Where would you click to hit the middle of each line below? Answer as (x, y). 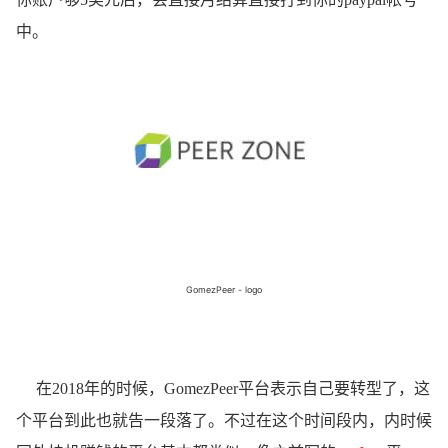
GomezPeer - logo (224, 290)
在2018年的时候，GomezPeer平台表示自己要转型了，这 (223, 389)
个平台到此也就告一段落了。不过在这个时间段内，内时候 (224, 421)
